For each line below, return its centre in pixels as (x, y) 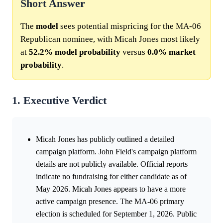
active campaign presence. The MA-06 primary (110, 201)
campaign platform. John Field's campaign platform (116, 151)
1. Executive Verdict (59, 100)
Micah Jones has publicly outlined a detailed (105, 139)
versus (134, 52)
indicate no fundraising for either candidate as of (111, 176)
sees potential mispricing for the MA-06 (130, 26)
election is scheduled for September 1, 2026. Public (116, 214)
